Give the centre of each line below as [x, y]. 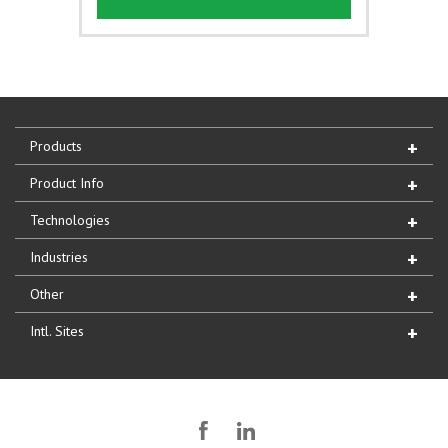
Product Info [67, 182]
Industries [59, 256]
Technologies [70, 219]
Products [56, 145]
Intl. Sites [57, 330]
